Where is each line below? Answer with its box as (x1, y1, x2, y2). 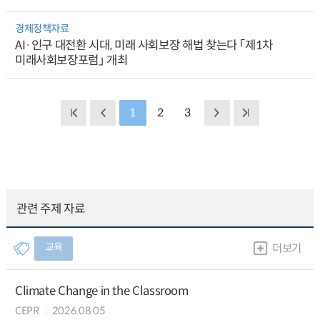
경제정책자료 (14, 22, 69, 36)
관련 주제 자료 (16, 201, 85, 216)
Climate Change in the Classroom (14, 283, 189, 299)
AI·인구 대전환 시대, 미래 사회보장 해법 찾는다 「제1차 (14, 37, 274, 53)
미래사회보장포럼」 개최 (14, 52, 128, 68)
